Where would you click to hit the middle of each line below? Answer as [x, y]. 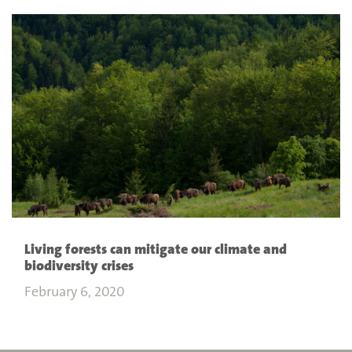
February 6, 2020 [75, 292]
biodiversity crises [79, 266]
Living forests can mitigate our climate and [156, 249]
